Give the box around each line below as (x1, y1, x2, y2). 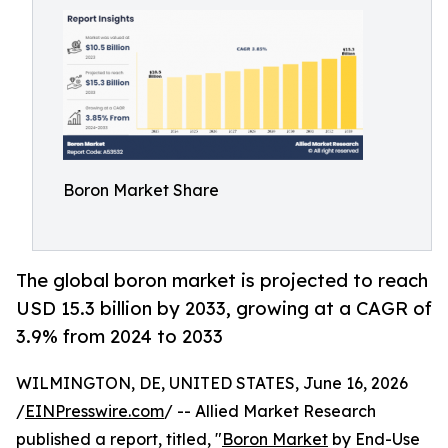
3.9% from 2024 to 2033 (16, 325, 223, 348)
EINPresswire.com (25, 401, 164, 422)
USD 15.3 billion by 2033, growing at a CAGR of (16, 297, 432, 320)
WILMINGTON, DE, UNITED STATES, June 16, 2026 (16, 373, 408, 394)
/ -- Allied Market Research (164, 401, 376, 422)
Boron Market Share (63, 180, 219, 200)
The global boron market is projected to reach (16, 269, 428, 292)
